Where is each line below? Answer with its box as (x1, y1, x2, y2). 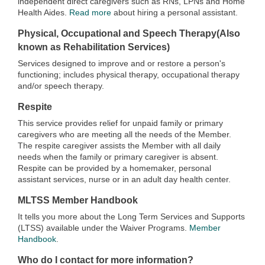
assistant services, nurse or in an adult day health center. (18, 174, 231, 185)
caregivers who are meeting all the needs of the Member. (18, 130, 231, 140)
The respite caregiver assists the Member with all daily (18, 141, 221, 151)
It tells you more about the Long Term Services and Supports (18, 212, 245, 222)
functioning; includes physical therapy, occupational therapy (18, 70, 240, 80)
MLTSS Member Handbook (18, 195, 138, 206)
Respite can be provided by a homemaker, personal (18, 163, 211, 173)
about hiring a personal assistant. (111, 8, 238, 18)
